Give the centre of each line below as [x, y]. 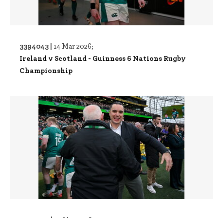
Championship [46, 70]
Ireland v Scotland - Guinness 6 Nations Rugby [103, 58]
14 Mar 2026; [73, 46]
